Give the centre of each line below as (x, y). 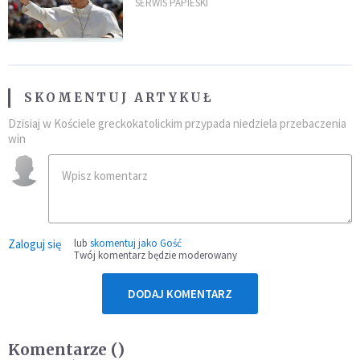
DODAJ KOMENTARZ (180, 294)
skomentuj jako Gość (136, 243)
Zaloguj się (35, 244)
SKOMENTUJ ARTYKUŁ (119, 98)
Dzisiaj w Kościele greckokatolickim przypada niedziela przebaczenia (177, 124)
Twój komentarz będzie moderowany (155, 256)
